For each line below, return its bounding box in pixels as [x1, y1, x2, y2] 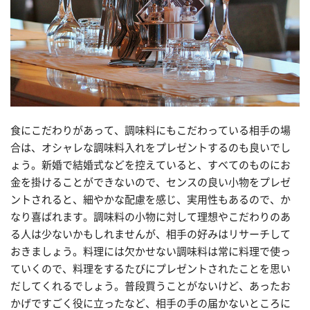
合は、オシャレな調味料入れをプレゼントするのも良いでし [10, 143, 291, 154]
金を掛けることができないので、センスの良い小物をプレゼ [10, 177, 291, 188]
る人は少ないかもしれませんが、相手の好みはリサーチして [10, 229, 291, 240]
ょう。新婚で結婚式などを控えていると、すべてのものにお [10, 160, 291, 171]
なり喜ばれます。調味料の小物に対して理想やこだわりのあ [10, 212, 291, 223]
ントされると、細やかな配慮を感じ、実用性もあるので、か [10, 194, 291, 206]
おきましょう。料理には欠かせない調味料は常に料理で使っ [10, 246, 291, 257]
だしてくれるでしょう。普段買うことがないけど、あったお [10, 281, 291, 292]
